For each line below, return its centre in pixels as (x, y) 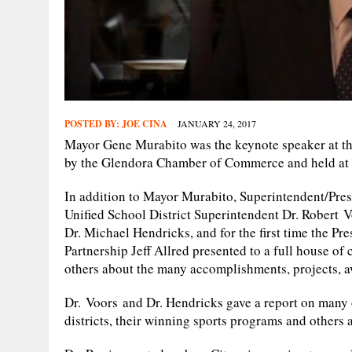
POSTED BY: (93, 123)
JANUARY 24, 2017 (217, 123)
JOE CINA (145, 123)
